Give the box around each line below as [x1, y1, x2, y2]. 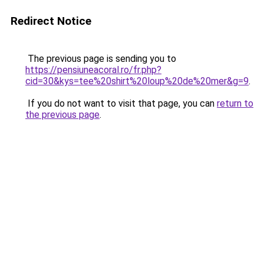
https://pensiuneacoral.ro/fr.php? [25, 64, 161, 75]
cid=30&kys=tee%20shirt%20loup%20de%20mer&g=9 [25, 75, 249, 87]
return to [217, 98, 253, 109]
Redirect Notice [11, 14, 91, 28]
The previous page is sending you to [25, 53, 176, 64]
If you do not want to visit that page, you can [25, 98, 217, 109]
